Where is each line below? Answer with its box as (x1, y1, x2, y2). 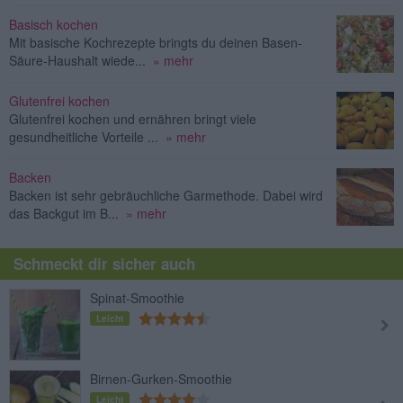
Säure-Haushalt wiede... (9, 50, 146, 69)
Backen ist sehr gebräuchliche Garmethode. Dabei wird (9, 185, 323, 204)
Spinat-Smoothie (90, 288, 184, 307)
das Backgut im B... (9, 203, 119, 222)
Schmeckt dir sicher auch (13, 252, 195, 274)
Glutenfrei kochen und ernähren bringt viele (9, 109, 256, 128)
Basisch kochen (9, 14, 98, 33)
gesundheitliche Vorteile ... (9, 127, 158, 146)
